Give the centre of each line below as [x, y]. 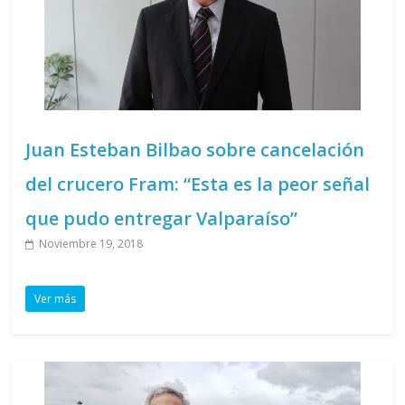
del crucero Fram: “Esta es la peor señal [198, 184]
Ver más [56, 298]
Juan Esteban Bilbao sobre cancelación [195, 149]
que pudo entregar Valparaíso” [162, 218]
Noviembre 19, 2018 [91, 243]
